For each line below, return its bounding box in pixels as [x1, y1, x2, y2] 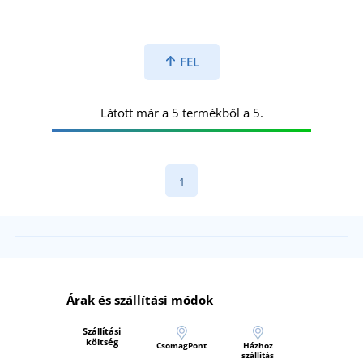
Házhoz [242, 339, 273, 351]
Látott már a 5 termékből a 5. [100, 104, 263, 121]
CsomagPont [156, 339, 207, 351]
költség [85, 335, 118, 348]
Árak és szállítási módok [66, 291, 213, 308]
